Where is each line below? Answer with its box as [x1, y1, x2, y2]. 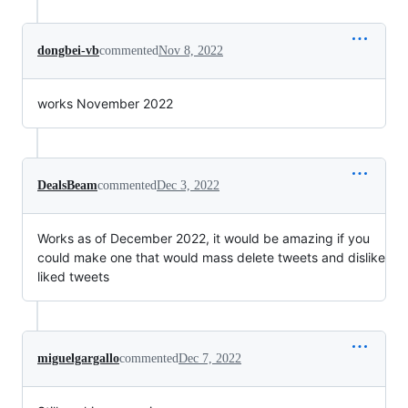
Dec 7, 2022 [178, 351, 241, 365]
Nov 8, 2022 [158, 43, 223, 57]
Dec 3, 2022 [157, 178, 219, 192]
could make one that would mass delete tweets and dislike [37, 249, 385, 265]
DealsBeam [37, 178, 97, 192]
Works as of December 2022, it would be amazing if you [37, 229, 370, 246]
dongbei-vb [37, 43, 99, 57]
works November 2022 [37, 95, 173, 111]
